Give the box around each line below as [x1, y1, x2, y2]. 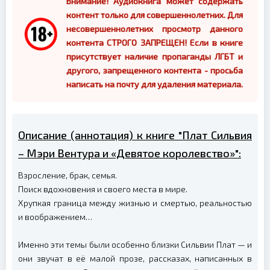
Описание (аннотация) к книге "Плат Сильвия [18, 128, 252, 142]
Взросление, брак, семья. [18, 169, 117, 180]
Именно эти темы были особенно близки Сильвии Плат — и [18, 239, 252, 250]
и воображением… [18, 211, 92, 222]
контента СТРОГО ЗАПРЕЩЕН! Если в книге [66, 37, 243, 48]
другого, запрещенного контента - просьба [66, 64, 243, 75]
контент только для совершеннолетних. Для [66, 9, 243, 20]
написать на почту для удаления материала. [66, 78, 243, 89]
